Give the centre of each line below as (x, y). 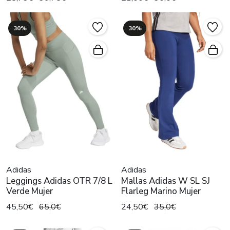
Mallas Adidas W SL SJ (166, 181)
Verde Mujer (30, 191)
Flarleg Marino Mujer (161, 191)
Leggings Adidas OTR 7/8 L (59, 181)
